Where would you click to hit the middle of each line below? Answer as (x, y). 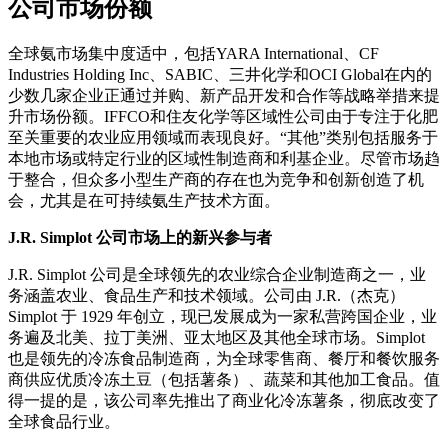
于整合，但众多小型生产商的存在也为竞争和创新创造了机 (216, 180)
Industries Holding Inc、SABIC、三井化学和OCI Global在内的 (220, 75)
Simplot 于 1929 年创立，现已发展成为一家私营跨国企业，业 (222, 317)
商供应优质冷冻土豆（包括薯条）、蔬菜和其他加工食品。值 (224, 380)
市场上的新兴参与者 (200, 238)
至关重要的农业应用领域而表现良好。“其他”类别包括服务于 (223, 138)
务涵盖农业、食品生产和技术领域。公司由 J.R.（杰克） (206, 296)
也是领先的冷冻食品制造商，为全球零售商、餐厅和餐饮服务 (224, 359)
